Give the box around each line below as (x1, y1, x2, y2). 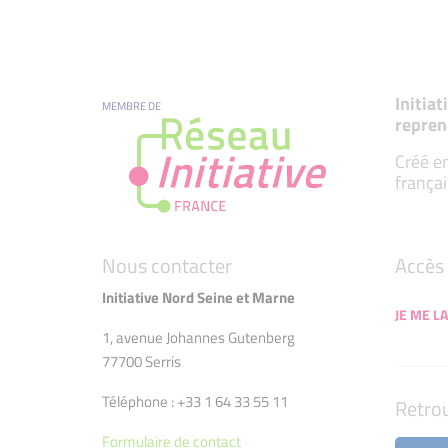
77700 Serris (102, 350, 181, 374)
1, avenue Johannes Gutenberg (102, 326, 295, 350)
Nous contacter (102, 250, 232, 282)
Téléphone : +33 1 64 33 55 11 (102, 390, 288, 414)
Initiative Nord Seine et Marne (102, 286, 295, 310)
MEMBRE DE (102, 97, 161, 115)
